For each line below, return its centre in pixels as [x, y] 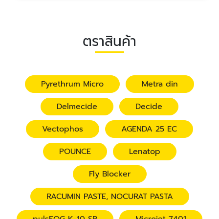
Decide [149, 107]
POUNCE [75, 152]
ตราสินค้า [109, 41]
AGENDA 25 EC [149, 129]
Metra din [160, 84]
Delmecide [77, 107]
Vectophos [63, 129]
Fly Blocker [109, 174]
